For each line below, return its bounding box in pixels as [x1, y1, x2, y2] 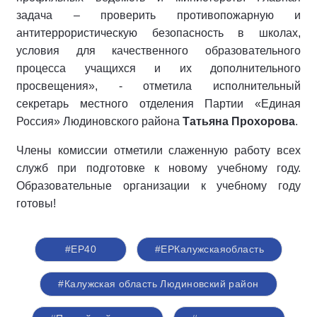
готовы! [16, 197, 56, 209]
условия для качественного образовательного [16, 45, 301, 57]
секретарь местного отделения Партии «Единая [16, 98, 301, 110]
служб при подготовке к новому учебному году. [16, 162, 301, 174]
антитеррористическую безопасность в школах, [16, 27, 301, 39]
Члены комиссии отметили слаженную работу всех [16, 144, 301, 156]
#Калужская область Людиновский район [58, 278, 259, 289]
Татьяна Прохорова [183, 115, 295, 127]
